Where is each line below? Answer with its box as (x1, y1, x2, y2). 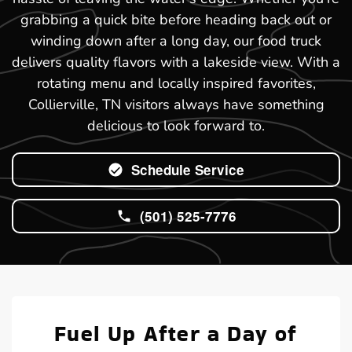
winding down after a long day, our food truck (31, 31, 321, 51)
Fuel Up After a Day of (54, 319, 298, 349)
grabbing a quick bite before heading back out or (20, 10, 332, 30)
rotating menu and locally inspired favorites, (36, 74, 316, 93)
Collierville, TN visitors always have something (27, 95, 324, 115)
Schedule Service (131, 160, 244, 180)
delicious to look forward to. (87, 116, 265, 136)
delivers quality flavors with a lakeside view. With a (12, 53, 340, 72)
